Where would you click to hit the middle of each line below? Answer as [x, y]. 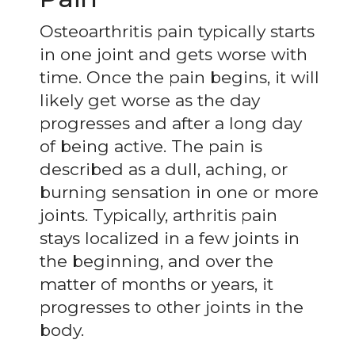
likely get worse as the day [150, 100]
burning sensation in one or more [179, 192]
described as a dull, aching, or [164, 169]
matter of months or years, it [157, 284]
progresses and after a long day [171, 123]
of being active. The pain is [151, 146]
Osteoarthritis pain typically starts [177, 31]
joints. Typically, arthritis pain [158, 215]
